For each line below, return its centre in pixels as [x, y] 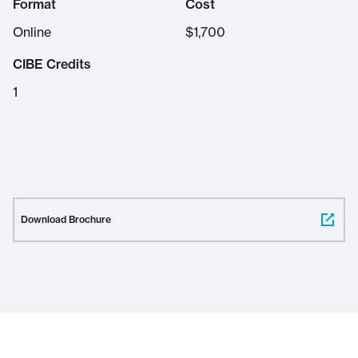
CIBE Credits [52, 64]
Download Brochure [66, 219]
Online [32, 32]
